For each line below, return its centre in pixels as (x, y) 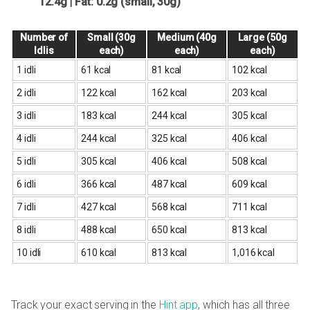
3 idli (26, 115)
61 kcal (96, 70)
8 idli (26, 229)
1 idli (26, 70)
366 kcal (99, 184)
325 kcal (170, 138)
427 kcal (99, 207)
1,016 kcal (253, 252)
